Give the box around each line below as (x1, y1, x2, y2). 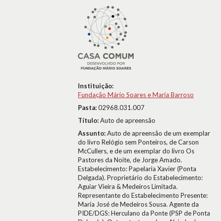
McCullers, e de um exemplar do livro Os (78, 147, 194, 155)
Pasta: (78, 104, 98, 111)
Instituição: (78, 82, 113, 90)
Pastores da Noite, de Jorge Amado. (78, 156, 182, 164)
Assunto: (78, 129, 107, 137)
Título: (78, 116, 100, 124)
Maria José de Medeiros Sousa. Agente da (78, 200, 199, 208)
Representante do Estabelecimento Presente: (78, 191, 208, 199)
